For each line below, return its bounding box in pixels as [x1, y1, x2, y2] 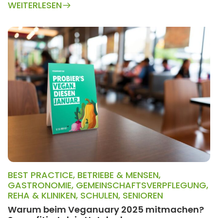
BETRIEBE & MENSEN [77, 168, 159, 181]
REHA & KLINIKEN [8, 189, 76, 201]
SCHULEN [80, 189, 118, 201]
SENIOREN [123, 189, 163, 201]
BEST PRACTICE [8, 168, 73, 181]
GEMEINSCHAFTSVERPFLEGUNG [76, 179, 206, 191]
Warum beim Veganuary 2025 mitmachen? [8, 203, 204, 216]
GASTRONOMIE [8, 179, 72, 191]
